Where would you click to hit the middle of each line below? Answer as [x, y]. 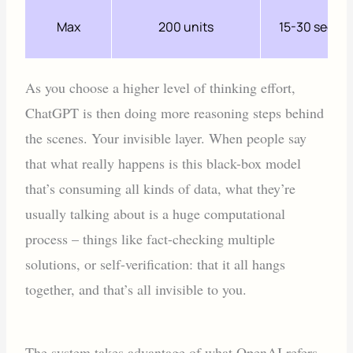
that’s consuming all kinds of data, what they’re [161, 188]
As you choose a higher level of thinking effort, [161, 87]
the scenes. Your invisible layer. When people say [166, 137]
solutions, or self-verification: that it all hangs [156, 264]
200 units [186, 26]
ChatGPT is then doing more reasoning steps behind [175, 112]
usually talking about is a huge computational [156, 213]
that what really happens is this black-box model [163, 163]
